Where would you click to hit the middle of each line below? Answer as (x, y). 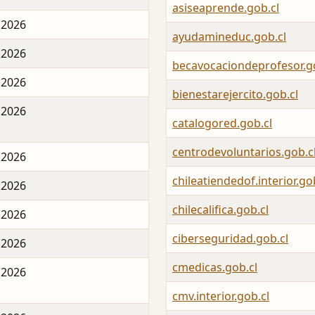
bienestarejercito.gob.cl (235, 95)
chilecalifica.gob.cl (220, 210)
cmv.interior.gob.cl (221, 296)
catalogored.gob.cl (222, 123)
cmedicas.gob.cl (215, 268)
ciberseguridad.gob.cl (230, 239)
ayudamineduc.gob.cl (229, 37)
